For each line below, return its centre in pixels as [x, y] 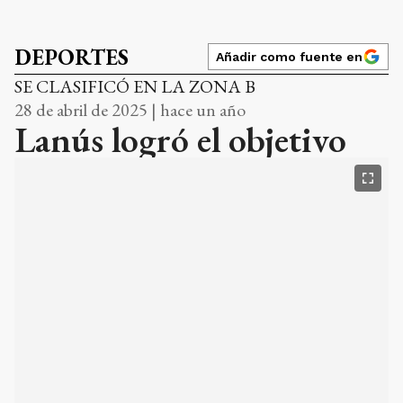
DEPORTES [72, 57]
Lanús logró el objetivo [180, 139]
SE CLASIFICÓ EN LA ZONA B [135, 86]
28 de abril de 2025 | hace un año [130, 109]
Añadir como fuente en [289, 56]
